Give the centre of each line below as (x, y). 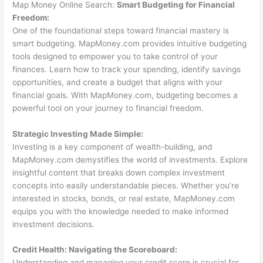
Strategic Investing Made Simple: (78, 134)
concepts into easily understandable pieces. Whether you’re (126, 185)
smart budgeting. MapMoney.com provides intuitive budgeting (130, 43)
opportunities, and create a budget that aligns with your (118, 82)
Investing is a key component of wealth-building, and (112, 146)
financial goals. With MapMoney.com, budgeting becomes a (125, 95)
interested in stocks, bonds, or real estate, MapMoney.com (124, 198)
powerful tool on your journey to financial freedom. (108, 108)
